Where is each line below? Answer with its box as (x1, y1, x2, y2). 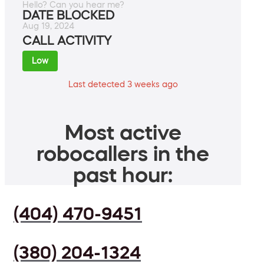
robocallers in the (37, 143, 209, 164)
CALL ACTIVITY (22, 35, 111, 47)
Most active (64, 121, 181, 143)
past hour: (73, 164, 173, 186)
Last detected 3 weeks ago (68, 80, 178, 89)
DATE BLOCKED (22, 9, 114, 22)
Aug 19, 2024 (22, 22, 74, 31)
